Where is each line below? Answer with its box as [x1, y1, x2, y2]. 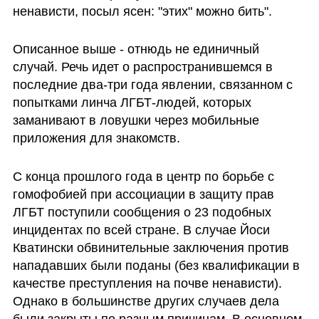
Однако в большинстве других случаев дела [12, 294, 279, 309]
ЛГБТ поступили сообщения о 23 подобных [12, 205, 271, 220]
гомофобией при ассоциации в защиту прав [12, 187, 274, 202]
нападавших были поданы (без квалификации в [12, 258, 300, 273]
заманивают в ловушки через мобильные [12, 113, 259, 128]
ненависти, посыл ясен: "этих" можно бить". [12, 4, 272, 19]
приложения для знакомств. [12, 131, 184, 146]
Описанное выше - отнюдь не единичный [12, 42, 259, 57]
